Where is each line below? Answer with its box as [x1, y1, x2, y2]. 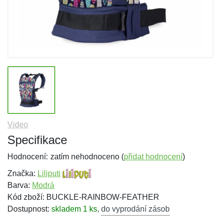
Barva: [7, 181, 32, 189]
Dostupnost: [7, 205, 51, 213]
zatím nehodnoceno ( [50, 152, 124, 161]
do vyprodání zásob [101, 205, 170, 213]
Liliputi [37, 169, 61, 178]
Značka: [7, 169, 37, 178]
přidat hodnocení [124, 152, 183, 161]
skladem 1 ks [51, 205, 97, 213]
